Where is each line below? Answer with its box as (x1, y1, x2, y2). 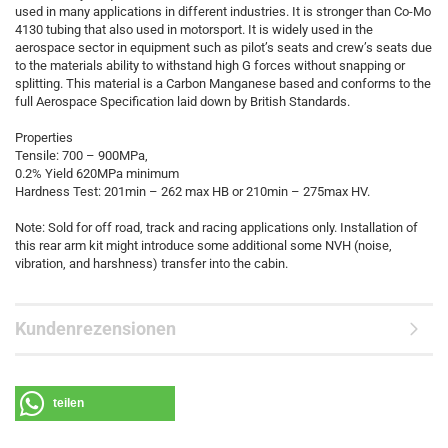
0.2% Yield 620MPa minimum (15, 166, 179, 181)
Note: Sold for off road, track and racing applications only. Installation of (15, 220, 418, 235)
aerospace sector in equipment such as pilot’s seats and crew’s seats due (15, 40, 432, 55)
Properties (15, 130, 73, 145)
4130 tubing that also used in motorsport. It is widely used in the (15, 22, 373, 37)
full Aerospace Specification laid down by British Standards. (15, 94, 350, 109)
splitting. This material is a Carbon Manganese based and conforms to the (15, 76, 431, 91)
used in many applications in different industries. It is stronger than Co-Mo (15, 4, 431, 19)
